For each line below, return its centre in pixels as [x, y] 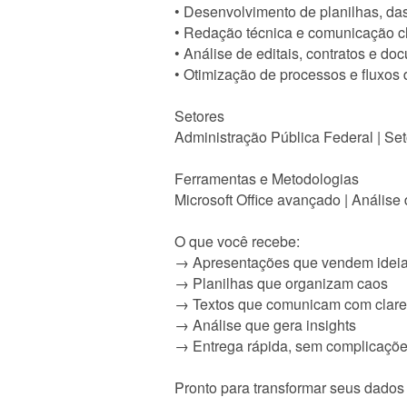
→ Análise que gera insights [265, 325]
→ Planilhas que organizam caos [281, 283]
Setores [199, 116]
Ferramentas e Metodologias [267, 179]
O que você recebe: [237, 241]
